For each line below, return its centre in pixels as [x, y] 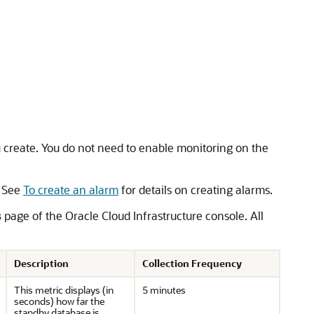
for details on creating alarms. [196, 190]
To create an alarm [71, 190]
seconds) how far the [59, 301]
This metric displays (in [64, 290]
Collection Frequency [192, 263]
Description [41, 263]
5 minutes [164, 290]
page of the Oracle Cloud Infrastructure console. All [132, 216]
